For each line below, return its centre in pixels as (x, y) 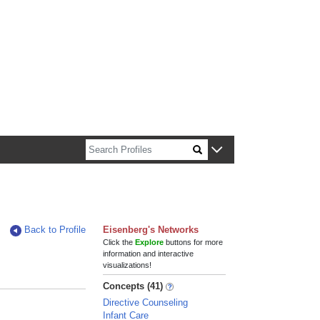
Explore (150, 242)
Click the (119, 242)
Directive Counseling (146, 302)
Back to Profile (55, 230)
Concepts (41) (133, 286)
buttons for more (194, 242)
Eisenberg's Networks (151, 230)
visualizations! (127, 265)
